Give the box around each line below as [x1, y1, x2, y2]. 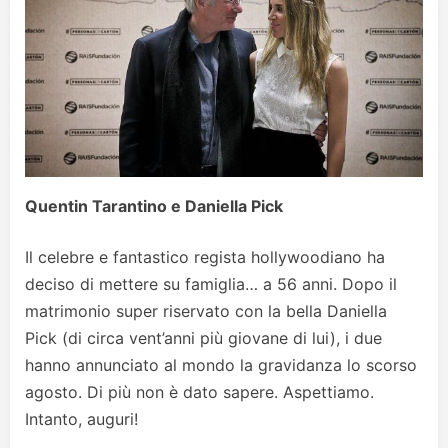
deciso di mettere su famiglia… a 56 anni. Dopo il [25, 274, 397, 295]
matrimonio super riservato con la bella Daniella [25, 301, 387, 322]
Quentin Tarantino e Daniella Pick [25, 196, 283, 217]
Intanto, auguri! [25, 409, 138, 430]
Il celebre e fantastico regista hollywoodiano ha [25, 247, 385, 268]
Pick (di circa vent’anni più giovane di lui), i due [25, 328, 382, 349]
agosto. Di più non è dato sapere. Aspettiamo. [25, 382, 374, 403]
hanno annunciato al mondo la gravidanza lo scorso [25, 355, 417, 376]
